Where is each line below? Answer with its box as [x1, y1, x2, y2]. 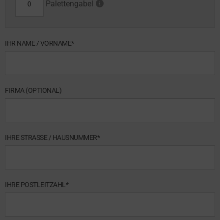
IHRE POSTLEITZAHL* [5, 181, 68, 189]
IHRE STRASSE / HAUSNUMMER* [5, 134, 100, 142]
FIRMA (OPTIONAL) [5, 86, 61, 95]
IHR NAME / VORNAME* [5, 39, 74, 48]
